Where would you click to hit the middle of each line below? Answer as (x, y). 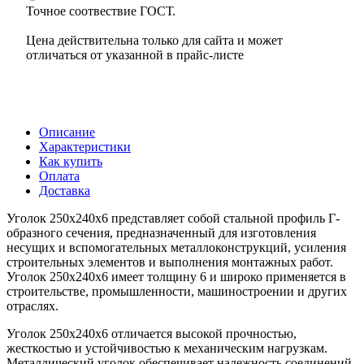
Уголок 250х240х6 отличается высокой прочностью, (152, 333)
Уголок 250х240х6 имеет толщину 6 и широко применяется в (176, 276)
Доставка (65, 190)
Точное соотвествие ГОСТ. (101, 11)
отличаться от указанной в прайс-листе (135, 54)
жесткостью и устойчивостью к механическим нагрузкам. (167, 348)
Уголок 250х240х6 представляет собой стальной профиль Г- (173, 218)
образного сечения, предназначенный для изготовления (161, 232)
